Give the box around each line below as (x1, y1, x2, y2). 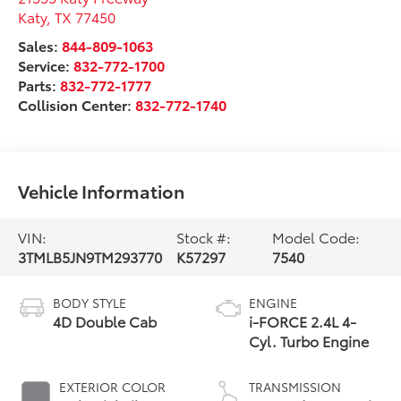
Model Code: (272, 226, 361, 248)
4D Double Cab (53, 311, 158, 332)
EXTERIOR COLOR (59, 378, 166, 397)
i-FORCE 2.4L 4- (249, 311, 356, 332)
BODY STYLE (53, 294, 127, 312)
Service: (18, 55, 74, 76)
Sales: (18, 35, 63, 56)
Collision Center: (18, 94, 136, 115)
